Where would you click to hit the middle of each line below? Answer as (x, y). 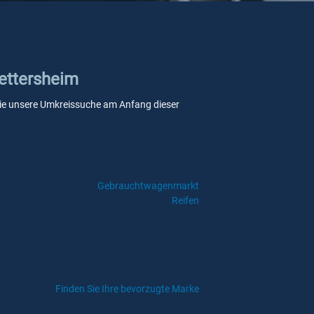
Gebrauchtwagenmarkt (148, 186)
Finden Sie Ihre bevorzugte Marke (127, 289)
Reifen (185, 200)
